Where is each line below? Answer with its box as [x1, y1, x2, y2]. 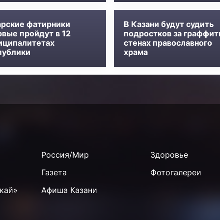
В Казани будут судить [124, 19, 214, 29]
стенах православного [124, 38, 212, 48]
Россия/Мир [41, 150, 89, 160]
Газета [41, 167, 67, 178]
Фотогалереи [150, 167, 201, 178]
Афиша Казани [41, 185, 98, 195]
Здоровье [150, 150, 188, 160]
